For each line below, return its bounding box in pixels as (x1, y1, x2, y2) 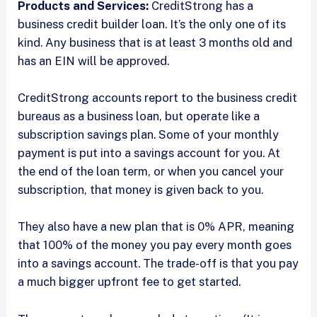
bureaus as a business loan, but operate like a (18, 109, 260, 124)
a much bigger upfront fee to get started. (18, 275, 241, 289)
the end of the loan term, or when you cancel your (18, 164, 284, 179)
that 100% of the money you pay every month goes (18, 238, 292, 253)
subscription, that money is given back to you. (18, 183, 264, 197)
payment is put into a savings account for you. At (18, 146, 281, 161)
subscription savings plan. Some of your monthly (18, 127, 279, 142)
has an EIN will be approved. (18, 53, 170, 68)
